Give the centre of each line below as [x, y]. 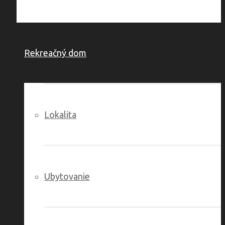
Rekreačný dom [55, 53]
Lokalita [60, 115]
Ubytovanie [67, 176]
